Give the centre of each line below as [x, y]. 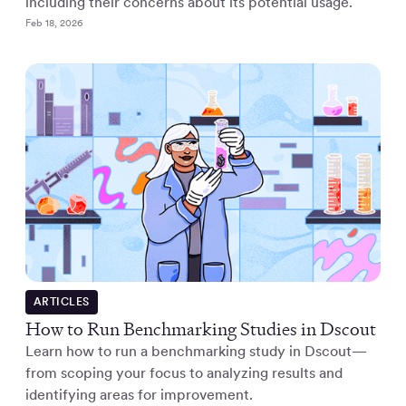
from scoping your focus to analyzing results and [184, 372]
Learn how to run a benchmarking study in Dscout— [196, 351]
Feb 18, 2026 [54, 22]
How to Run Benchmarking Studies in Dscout [201, 329]
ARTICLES [61, 301]
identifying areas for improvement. [139, 394]
